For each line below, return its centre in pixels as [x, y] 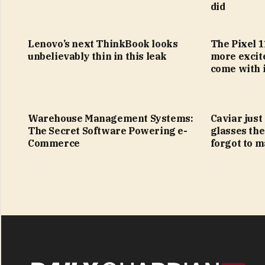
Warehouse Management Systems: [111, 118]
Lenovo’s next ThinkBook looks [103, 43]
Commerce [54, 143]
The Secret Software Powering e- [108, 130]
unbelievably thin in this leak [98, 56]
